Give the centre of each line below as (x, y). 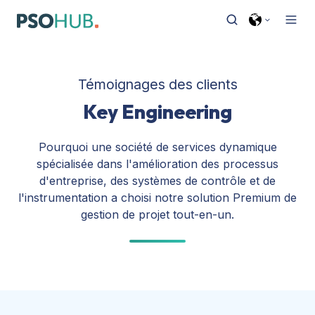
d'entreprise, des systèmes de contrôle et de (157, 180)
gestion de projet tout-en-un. (157, 214)
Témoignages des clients (157, 84)
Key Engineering (157, 111)
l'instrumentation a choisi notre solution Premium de (157, 197)
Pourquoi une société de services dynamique (157, 147)
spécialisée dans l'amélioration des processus (157, 163)
